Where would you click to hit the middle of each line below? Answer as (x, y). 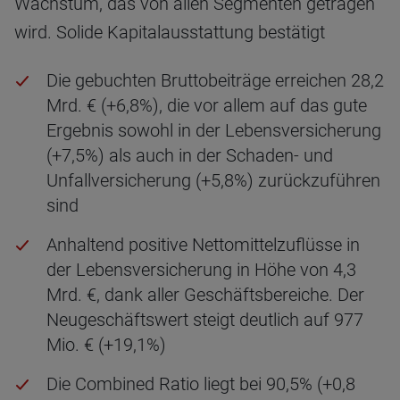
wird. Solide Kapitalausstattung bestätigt (170, 32)
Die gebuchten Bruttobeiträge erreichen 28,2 (215, 80)
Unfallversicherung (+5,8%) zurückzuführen (213, 180)
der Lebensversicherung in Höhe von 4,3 (201, 270)
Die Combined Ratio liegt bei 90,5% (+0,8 (201, 384)
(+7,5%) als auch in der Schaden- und (190, 155)
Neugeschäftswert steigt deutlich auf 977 (205, 320)
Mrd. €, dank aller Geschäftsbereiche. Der (205, 295)
